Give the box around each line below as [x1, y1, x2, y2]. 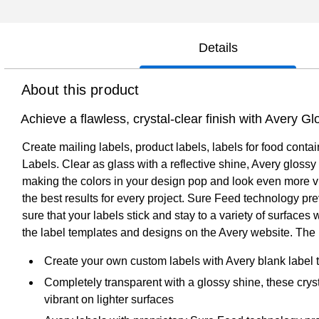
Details [198, 40, 238, 55]
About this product [21, 81, 140, 98]
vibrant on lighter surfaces [44, 293, 174, 305]
